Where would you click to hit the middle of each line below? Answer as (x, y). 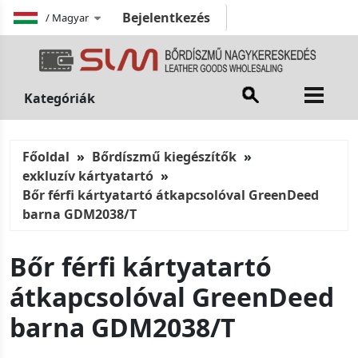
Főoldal (46, 157)
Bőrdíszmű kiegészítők (164, 157)
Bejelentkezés (166, 18)
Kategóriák (60, 99)
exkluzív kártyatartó (88, 176)
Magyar (70, 17)
